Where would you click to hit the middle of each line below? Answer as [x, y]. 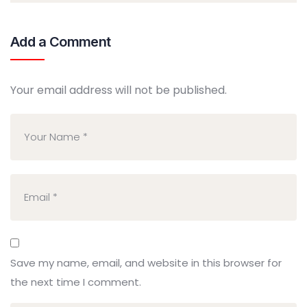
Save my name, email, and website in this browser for [146, 262]
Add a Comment [61, 41]
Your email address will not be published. [119, 90]
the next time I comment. [76, 282]
